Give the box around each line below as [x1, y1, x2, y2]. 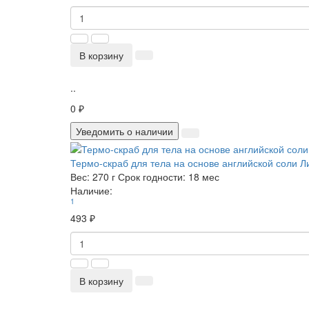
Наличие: [70, 183, 112, 197]
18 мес [188, 169, 219, 183]
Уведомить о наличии [76, 124, 173, 139]
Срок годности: [118, 169, 186, 183]
